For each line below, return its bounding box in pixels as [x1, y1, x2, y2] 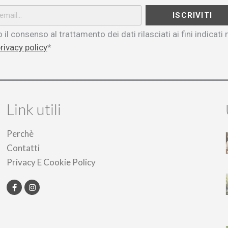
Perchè [7, 128, 34, 139]
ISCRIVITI [173, 10, 213, 20]
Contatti [7, 142, 40, 153]
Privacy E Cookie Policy [7, 157, 96, 167]
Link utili [7, 100, 61, 118]
